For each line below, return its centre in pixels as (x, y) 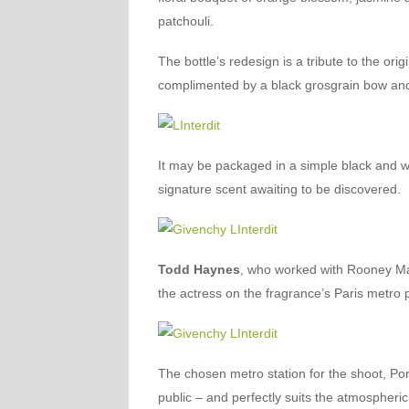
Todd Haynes (199, 269)
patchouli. (185, 21)
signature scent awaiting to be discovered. (279, 189)
